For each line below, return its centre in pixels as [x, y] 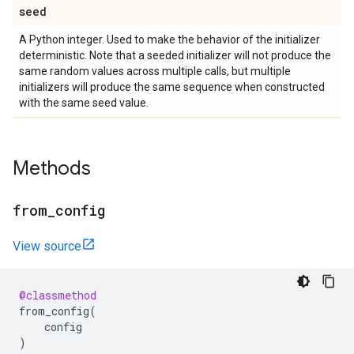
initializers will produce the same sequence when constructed [172, 87]
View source [47, 246]
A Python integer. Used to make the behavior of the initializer [169, 40]
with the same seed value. [84, 103]
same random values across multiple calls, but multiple [155, 71]
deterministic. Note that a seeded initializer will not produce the [175, 55]
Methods [52, 168]
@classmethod [58, 295]
